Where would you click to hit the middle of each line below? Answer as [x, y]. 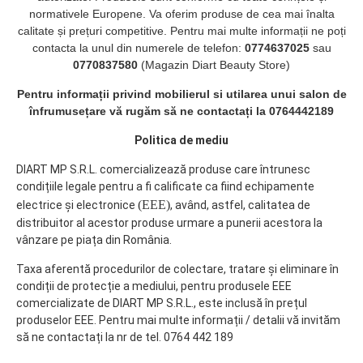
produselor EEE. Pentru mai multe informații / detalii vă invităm [178, 320]
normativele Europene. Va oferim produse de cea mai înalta [181, 14]
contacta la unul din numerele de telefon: [138, 48]
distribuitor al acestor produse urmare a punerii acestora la [169, 223]
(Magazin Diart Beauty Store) [216, 65]
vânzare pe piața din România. [94, 240]
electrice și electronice [77, 205]
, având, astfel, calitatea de [240, 205]
